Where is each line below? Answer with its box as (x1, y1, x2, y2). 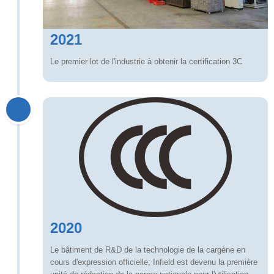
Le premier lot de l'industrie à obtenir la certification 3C (50, 57, 242, 67)
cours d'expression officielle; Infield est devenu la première (50, 257, 257, 267)
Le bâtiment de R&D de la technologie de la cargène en (50, 245, 245, 255)
